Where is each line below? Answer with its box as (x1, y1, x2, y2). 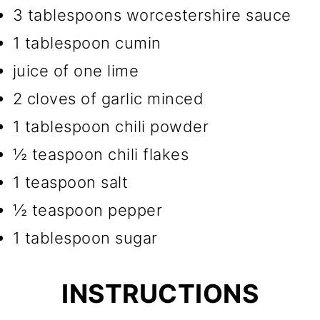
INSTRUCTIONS (61, 278, 259, 310)
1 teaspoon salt (12, 173, 129, 192)
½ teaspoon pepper (12, 201, 163, 220)
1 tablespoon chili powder (12, 117, 209, 136)
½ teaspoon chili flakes (12, 145, 189, 164)
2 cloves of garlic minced (12, 89, 204, 109)
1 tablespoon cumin (12, 34, 161, 53)
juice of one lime (12, 61, 139, 81)
